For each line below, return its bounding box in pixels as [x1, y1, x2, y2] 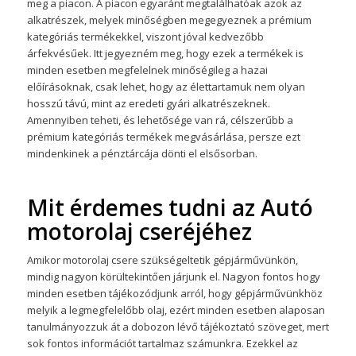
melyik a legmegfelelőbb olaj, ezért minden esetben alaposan [26, 302, 325, 317]
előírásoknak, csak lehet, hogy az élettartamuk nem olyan [26, 79, 305, 94]
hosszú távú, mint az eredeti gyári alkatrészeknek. [26, 95, 270, 110]
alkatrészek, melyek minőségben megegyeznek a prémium [26, 12, 311, 27]
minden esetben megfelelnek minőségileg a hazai [26, 62, 268, 77]
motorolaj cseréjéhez [26, 215, 252, 246]
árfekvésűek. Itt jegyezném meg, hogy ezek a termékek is [26, 45, 304, 60]
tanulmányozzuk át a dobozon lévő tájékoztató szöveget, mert [26, 319, 329, 334]
